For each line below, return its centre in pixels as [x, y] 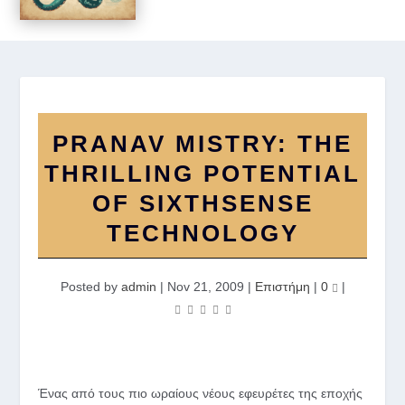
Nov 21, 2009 [205, 287]
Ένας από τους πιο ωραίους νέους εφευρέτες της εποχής [201, 393]
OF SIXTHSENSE [202, 203]
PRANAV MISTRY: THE [202, 144]
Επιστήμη [282, 287]
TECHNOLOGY [202, 233]
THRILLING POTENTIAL [202, 174]
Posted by [90, 287]
